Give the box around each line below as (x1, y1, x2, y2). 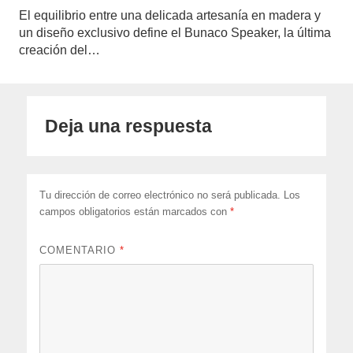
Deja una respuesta (45, 116, 213, 137)
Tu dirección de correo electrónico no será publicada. (39, 189, 281, 202)
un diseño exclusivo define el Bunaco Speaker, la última (19, 25, 331, 39)
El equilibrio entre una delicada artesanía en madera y (19, 8, 321, 22)
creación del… (19, 43, 100, 57)
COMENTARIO (39, 244, 121, 257)
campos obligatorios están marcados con (39, 206, 231, 218)
